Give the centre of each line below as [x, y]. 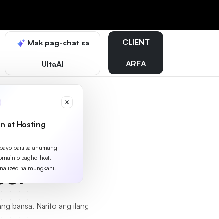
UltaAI [53, 64]
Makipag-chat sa [58, 43]
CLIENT [136, 42]
